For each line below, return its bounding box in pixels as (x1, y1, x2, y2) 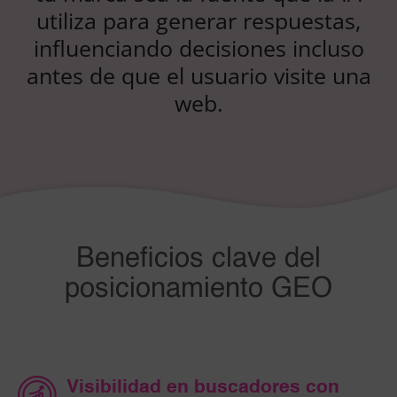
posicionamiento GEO (65, 276, 332, 304)
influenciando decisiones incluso (33, 33, 364, 64)
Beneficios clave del (76, 245, 321, 274)
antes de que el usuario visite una (26, 60, 371, 91)
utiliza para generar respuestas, (36, 5, 361, 36)
